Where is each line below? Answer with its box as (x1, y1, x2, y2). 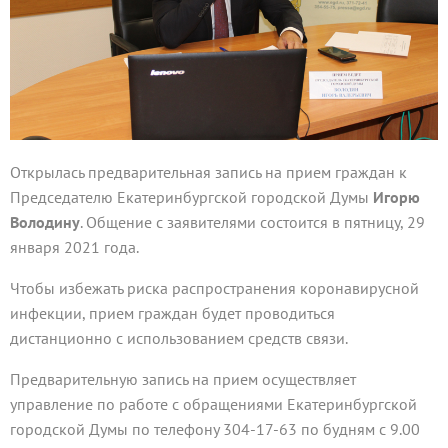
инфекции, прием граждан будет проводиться (10, 303, 335, 324)
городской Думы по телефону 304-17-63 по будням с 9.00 (10, 419, 420, 440)
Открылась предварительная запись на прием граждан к (10, 162, 407, 183)
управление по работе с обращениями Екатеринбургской (10, 394, 417, 415)
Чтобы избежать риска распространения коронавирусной (10, 278, 419, 299)
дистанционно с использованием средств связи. (10, 328, 348, 349)
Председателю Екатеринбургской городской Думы (10, 187, 373, 208)
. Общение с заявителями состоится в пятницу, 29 (80, 212, 425, 233)
